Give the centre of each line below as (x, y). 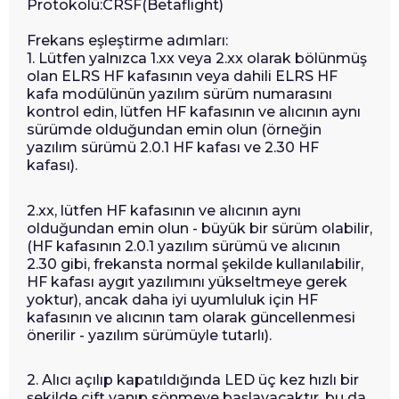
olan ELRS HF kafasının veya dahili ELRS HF (182, 77)
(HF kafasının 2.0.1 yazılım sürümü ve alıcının (183, 246)
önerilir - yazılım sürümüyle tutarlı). (149, 335)
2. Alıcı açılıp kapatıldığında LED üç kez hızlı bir (193, 380)
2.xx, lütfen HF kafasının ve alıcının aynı (164, 210)
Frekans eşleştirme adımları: (127, 41)
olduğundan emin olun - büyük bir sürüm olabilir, (199, 228)
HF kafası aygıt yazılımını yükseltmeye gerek (187, 281)
